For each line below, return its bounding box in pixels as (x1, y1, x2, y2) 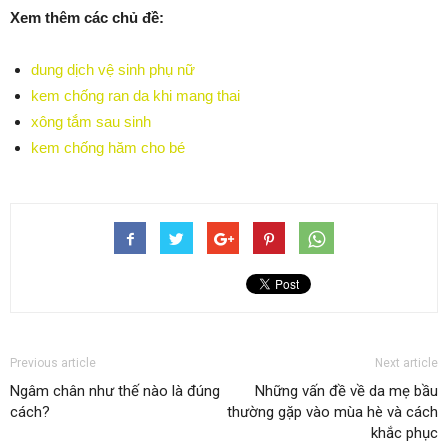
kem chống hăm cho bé (31, 139, 185, 156)
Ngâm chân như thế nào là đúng (10, 382, 220, 400)
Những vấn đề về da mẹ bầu (255, 382, 438, 400)
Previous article (10, 356, 96, 370)
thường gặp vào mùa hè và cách (227, 403, 438, 421)
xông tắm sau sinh (31, 113, 151, 130)
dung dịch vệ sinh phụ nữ (31, 61, 195, 78)
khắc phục (371, 424, 438, 442)
